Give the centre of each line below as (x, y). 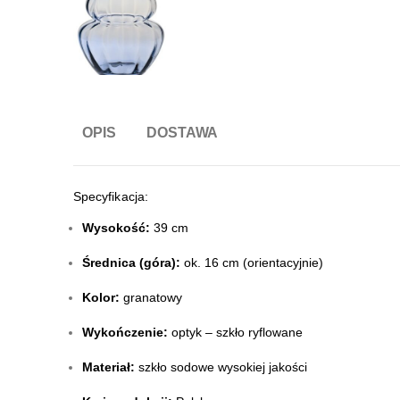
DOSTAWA (183, 133)
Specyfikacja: (111, 197)
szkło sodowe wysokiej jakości (221, 367)
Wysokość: (116, 228)
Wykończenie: (125, 333)
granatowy (151, 298)
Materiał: (108, 367)
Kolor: (101, 298)
